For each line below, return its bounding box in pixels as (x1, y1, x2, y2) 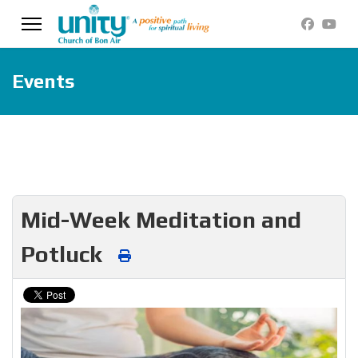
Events (12, 70, 75, 92)
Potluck (21, 241, 108, 267)
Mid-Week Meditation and (21, 206, 301, 233)
